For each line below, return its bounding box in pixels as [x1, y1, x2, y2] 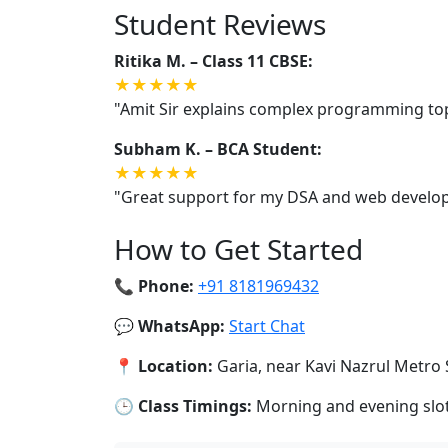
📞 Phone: [114, 275, 194, 297]
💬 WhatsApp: [114, 315, 225, 337]
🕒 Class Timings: [114, 395, 252, 417]
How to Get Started [114, 230, 363, 268]
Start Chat [229, 315, 305, 337]
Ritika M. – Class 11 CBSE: [114, 50, 313, 72]
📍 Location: [114, 355, 213, 377]
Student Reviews [114, 5, 326, 43]
